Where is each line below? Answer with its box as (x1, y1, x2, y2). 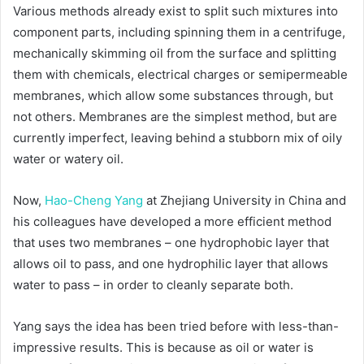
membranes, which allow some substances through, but (13, 87, 333, 103)
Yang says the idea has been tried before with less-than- (13, 318, 339, 334)
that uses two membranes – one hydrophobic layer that (13, 234, 329, 250)
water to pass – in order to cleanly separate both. (13, 276, 293, 292)
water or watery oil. (13, 150, 123, 167)
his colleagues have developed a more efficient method (13, 213, 331, 229)
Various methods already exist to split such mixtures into (13, 2, 338, 19)
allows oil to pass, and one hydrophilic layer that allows (13, 255, 328, 271)
